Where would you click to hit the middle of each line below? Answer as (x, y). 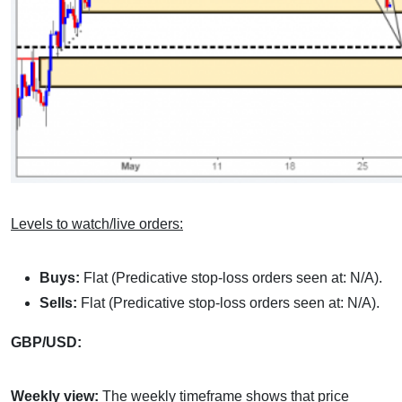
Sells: (60, 303)
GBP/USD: (46, 342)
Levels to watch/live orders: (97, 224)
